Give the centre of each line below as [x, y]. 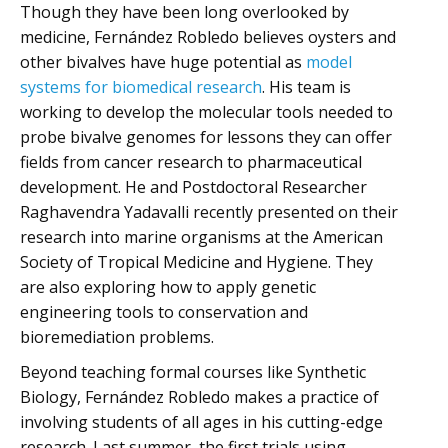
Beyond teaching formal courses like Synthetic [193, 371]
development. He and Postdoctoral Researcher [193, 186]
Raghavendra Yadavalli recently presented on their [209, 211]
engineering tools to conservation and [164, 311]
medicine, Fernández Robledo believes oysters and [208, 36]
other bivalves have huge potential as [163, 61]
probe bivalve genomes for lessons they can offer [206, 136]
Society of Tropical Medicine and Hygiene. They [196, 261]
